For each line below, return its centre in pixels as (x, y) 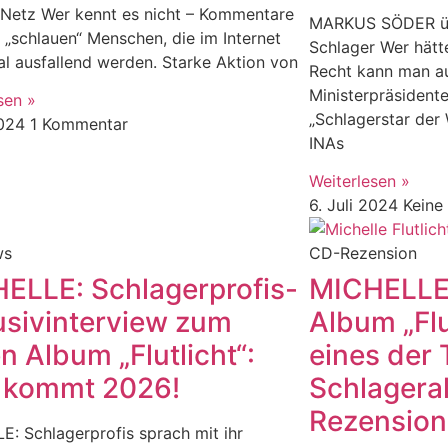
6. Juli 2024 (355, 205)
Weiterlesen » (359, 181)
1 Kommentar (79, 124)
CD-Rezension (362, 253)
